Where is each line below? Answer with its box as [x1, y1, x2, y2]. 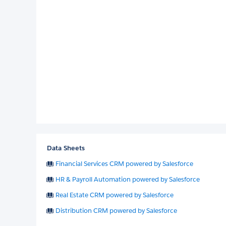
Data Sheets [47, 143, 85, 152]
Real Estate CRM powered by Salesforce [55, 190, 174, 199]
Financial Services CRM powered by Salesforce [55, 159, 193, 168]
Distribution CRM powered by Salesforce [55, 206, 177, 215]
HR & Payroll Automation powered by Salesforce [55, 175, 200, 184]
